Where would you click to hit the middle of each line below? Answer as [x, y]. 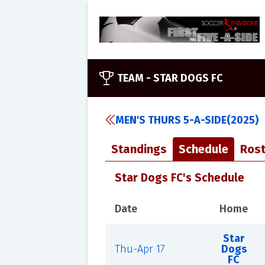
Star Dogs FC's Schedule [179, 178]
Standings [139, 149]
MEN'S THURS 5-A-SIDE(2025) [187, 120]
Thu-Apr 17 [140, 249]
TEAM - [135, 78]
